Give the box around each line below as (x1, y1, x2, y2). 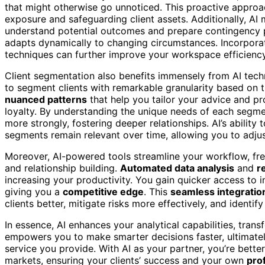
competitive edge (63, 185, 144, 198)
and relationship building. (5, 161, 120, 174)
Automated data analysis (120, 161, 234, 174)
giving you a (5, 185, 63, 198)
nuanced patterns (5, 93, 87, 105)
